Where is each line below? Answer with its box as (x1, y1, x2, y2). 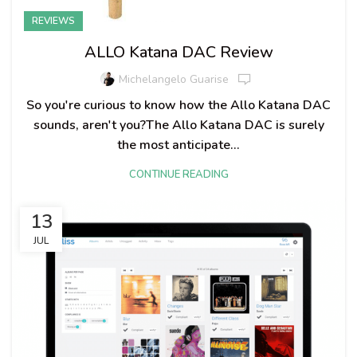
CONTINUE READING (128, 167, 229, 182)
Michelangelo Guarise (119, 72, 229, 88)
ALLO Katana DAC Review (84, 41, 273, 63)
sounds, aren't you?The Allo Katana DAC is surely (33, 116, 324, 134)
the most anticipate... (117, 135, 240, 154)
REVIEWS (32, 14, 75, 27)
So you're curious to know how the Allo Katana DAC (26, 96, 331, 114)
